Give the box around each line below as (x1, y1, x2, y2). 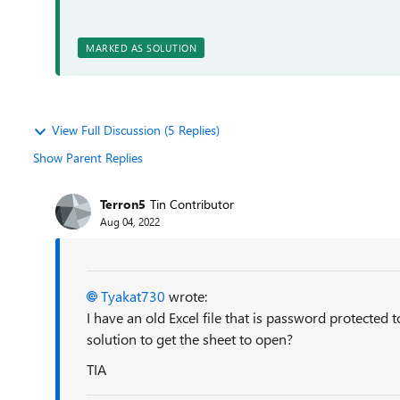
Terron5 (100, 195, 146, 212)
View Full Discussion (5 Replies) (52, 121, 220, 138)
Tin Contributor (150, 195, 234, 212)
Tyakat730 (101, 287, 165, 305)
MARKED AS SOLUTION (86, 41, 196, 54)
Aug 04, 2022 (100, 213, 160, 229)
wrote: (165, 287, 207, 305)
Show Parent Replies (33, 149, 143, 166)
